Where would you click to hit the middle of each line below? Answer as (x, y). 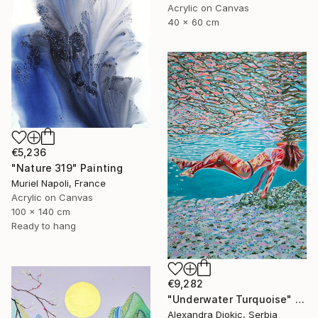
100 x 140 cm (41, 212)
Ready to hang (44, 226)
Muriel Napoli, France (59, 183)
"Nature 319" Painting (67, 168)
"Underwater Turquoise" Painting (300, 300)
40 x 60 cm (193, 22)
